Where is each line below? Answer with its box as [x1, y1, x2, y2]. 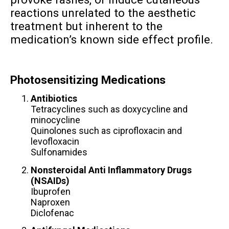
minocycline [30, 114, 80, 126]
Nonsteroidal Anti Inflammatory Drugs [30, 164, 192, 175]
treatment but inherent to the [10, 19, 163, 33]
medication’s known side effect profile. [10, 32, 213, 46]
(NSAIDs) [30, 175, 70, 186]
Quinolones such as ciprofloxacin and [30, 125, 182, 136]
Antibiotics [30, 93, 77, 104]
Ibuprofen [30, 186, 71, 197]
